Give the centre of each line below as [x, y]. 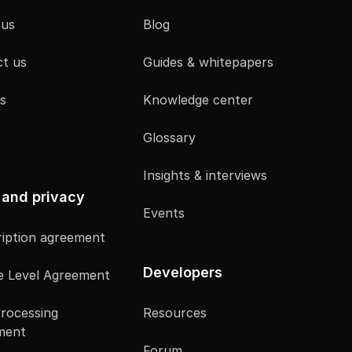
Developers [183, 272]
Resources [175, 312]
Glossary [169, 137]
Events [164, 213]
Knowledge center [198, 99]
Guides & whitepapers [208, 62]
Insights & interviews [205, 175]
